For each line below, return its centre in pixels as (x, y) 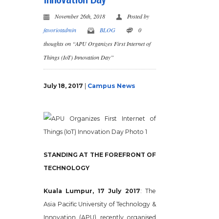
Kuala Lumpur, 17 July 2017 (92, 191)
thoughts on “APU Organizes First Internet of (97, 44)
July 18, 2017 (64, 86)
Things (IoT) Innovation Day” (79, 57)
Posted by (138, 16)
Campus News (111, 86)
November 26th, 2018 (81, 16)
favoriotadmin (60, 30)
